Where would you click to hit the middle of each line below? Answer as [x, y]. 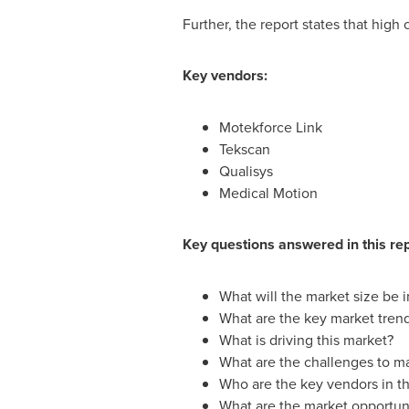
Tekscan [244, 149]
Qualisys [246, 171]
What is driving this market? [306, 340]
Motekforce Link [270, 127]
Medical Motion [268, 193]
